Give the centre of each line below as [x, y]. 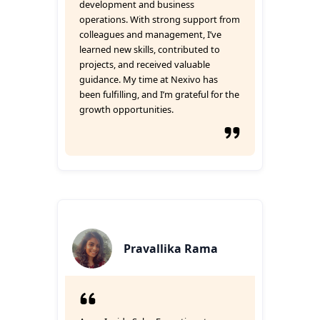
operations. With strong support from [160, 19]
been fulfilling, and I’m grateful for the [159, 94]
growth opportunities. [126, 109]
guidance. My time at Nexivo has [149, 79]
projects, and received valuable [145, 64]
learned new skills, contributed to [150, 49]
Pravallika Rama [171, 249]
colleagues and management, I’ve [150, 34]
